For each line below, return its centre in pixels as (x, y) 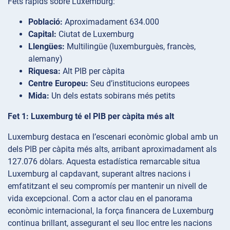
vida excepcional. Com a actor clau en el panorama (100, 198)
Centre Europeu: (58, 83)
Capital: (42, 34)
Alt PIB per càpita (93, 71)
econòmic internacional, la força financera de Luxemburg (111, 210)
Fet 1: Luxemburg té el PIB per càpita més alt (91, 116)
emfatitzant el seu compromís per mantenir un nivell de (107, 186)
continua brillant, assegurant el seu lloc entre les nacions (110, 223)
